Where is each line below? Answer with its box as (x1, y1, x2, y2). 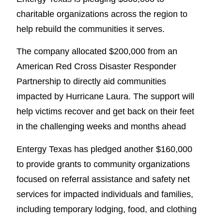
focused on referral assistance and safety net (16, 173, 190, 184)
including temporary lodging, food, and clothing (16, 203, 197, 214)
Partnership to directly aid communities (16, 76, 166, 87)
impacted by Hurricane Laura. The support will (16, 91, 194, 102)
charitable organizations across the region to (16, 8, 187, 19)
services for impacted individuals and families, (16, 188, 193, 199)
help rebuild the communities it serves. (16, 23, 165, 34)
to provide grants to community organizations (16, 158, 190, 169)
